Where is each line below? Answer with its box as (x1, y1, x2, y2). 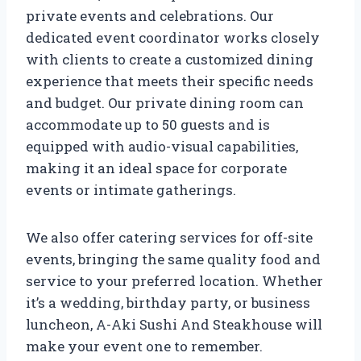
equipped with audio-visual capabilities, (26, 136, 298, 156)
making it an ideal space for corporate (26, 158, 287, 177)
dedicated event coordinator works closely (26, 27, 320, 47)
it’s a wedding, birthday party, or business (26, 293, 310, 312)
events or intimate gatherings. (26, 180, 236, 199)
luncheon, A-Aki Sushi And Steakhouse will (26, 314, 322, 334)
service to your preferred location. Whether (26, 271, 323, 290)
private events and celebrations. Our (26, 6, 274, 25)
